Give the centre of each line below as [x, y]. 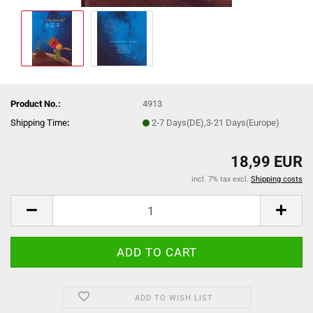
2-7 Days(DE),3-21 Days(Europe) [216, 122]
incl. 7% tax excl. [221, 179]
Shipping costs [277, 179]
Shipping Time [39, 122]
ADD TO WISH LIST [174, 298]
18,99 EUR [267, 162]
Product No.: [36, 103]
